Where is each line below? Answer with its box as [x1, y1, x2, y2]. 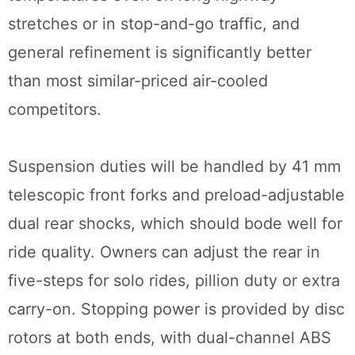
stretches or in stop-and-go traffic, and [8, 14, 300, 34]
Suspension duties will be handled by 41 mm [8, 157, 341, 177]
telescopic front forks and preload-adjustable [8, 185, 345, 205]
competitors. [8, 100, 101, 120]
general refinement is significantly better [8, 43, 311, 63]
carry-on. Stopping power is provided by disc [8, 300, 345, 319]
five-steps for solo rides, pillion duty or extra [8, 271, 340, 291]
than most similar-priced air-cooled [8, 71, 268, 91]
